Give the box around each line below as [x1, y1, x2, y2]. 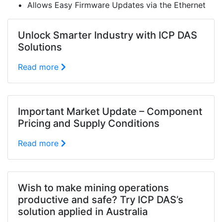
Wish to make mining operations [18, 182, 169, 194]
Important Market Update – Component [18, 106, 202, 117]
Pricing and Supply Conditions [18, 117, 160, 129]
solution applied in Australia [18, 206, 148, 218]
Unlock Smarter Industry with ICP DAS [18, 29, 197, 41]
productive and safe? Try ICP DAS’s [18, 194, 183, 206]
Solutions [18, 41, 62, 53]
